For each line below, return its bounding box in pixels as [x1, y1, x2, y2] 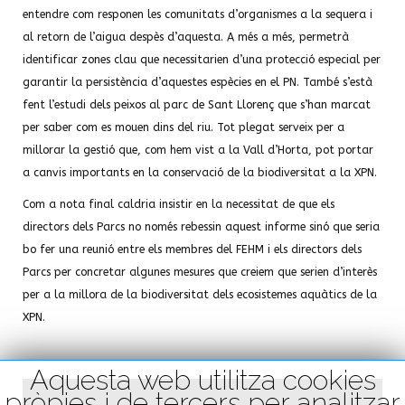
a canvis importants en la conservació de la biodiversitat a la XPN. [23, 166, 377, 179]
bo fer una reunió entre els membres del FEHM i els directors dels [23, 243, 362, 256]
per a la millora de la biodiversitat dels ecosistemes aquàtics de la [23, 288, 377, 301]
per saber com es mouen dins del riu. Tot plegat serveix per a [23, 121, 344, 134]
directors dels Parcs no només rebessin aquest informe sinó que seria [23, 221, 380, 233]
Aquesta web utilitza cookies [29, 363, 376, 396]
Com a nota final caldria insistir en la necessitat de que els [23, 198, 334, 211]
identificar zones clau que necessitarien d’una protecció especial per [23, 53, 381, 66]
